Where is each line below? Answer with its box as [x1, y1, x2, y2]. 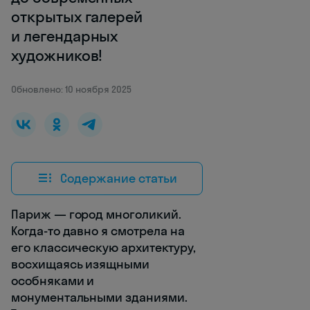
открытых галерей [11, 7, 143, 27]
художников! [11, 46, 103, 66]
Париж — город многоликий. [11, 206, 181, 223]
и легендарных [11, 26, 118, 46]
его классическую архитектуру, [11, 239, 196, 256]
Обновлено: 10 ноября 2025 [11, 83, 131, 96]
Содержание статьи [60, 170, 177, 186]
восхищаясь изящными [11, 256, 150, 273]
